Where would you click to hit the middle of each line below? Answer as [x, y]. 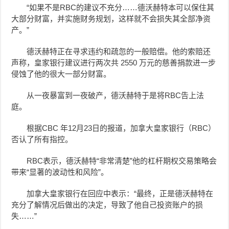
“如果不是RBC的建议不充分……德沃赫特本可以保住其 [121, 8]
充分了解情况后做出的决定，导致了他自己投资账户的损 [107, 205]
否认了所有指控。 [42, 140]
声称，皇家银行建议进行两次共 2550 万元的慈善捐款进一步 [114, 63]
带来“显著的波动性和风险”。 [60, 172]
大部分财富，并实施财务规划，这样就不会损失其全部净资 [111, 19]
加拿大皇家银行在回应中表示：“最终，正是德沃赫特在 [120, 194]
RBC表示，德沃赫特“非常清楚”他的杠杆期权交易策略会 [122, 161]
